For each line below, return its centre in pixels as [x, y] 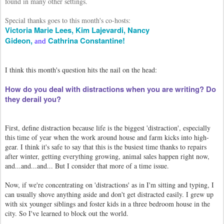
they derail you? [33, 99]
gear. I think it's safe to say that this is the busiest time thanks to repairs [106, 147]
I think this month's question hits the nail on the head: [81, 70]
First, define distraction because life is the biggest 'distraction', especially [108, 128]
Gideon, [19, 40]
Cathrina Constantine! [86, 40]
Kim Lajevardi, [100, 30]
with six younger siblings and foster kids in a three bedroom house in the [107, 204]
